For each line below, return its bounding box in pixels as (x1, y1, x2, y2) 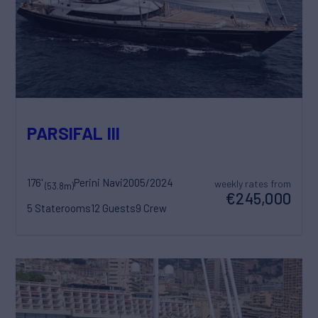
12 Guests (91, 202, 136, 215)
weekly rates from (214, 177, 291, 190)
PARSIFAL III (27, 121, 121, 143)
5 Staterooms (27, 202, 91, 215)
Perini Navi (74, 176, 123, 190)
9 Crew (136, 202, 167, 215)
